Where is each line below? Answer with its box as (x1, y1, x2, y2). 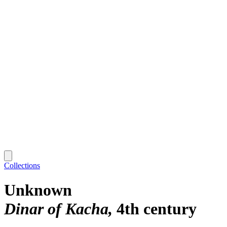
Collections (4, 161, 40, 170)
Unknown (4, 181, 72, 200)
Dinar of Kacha (4, 200, 108, 218)
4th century (117, 200, 197, 218)
